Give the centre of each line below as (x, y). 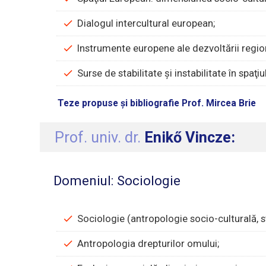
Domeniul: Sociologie (117, 180)
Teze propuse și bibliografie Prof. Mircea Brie (157, 103)
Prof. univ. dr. (100, 137)
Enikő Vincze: (190, 137)
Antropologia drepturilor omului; (148, 244)
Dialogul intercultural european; (146, 23)
